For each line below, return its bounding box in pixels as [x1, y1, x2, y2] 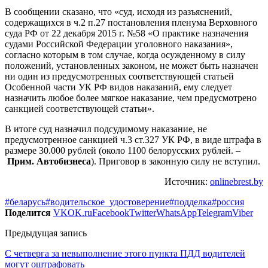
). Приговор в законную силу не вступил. [91, 156, 260, 166]
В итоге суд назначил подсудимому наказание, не [5, 123, 207, 134]
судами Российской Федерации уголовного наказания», [5, 38, 233, 49]
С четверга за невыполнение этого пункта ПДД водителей [5, 248, 245, 258]
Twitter [129, 207, 156, 218]
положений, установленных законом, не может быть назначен [5, 60, 258, 71]
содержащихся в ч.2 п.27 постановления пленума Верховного [5, 17, 257, 28]
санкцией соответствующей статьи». [5, 103, 154, 114]
